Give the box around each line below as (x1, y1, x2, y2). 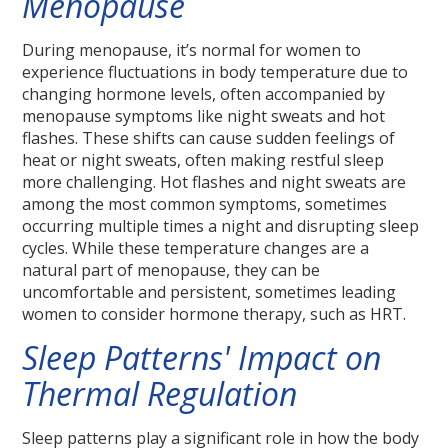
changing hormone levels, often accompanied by (22, 83, 386, 106)
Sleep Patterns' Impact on (22, 336, 382, 380)
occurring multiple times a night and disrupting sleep (22, 215, 420, 238)
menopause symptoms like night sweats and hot (22, 105, 386, 128)
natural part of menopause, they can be (22, 259, 321, 282)
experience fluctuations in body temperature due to (22, 61, 409, 84)
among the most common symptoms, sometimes (22, 193, 388, 216)
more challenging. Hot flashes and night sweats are (22, 171, 407, 194)
